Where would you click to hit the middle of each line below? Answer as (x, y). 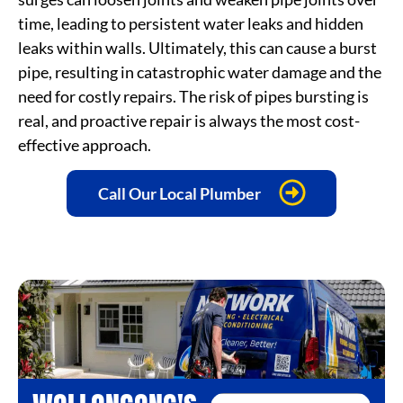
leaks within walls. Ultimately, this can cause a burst (197, 47)
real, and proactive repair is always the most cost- (189, 120)
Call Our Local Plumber (179, 193)
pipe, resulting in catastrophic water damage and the (200, 72)
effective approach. (85, 144)
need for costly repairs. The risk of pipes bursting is (193, 96)
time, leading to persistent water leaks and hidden (191, 23)
